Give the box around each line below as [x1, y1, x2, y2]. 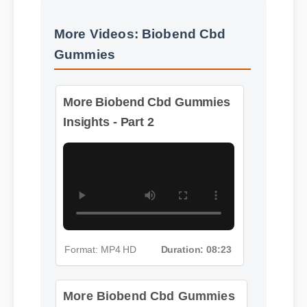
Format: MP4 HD [64, 248, 137, 260]
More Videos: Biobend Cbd [54, 38, 228, 53]
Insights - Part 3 [62, 288, 156, 303]
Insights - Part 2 [63, 116, 155, 131]
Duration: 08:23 [161, 248, 232, 260]
